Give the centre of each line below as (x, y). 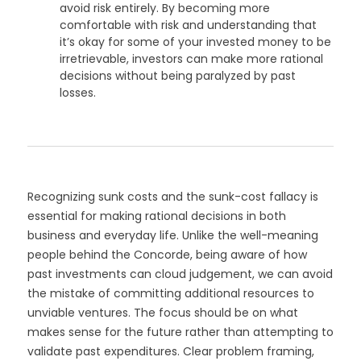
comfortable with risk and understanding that (188, 25)
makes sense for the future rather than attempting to (180, 332)
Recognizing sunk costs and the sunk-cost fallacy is (172, 197)
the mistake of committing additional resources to (170, 294)
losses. (77, 93)
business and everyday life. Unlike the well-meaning (172, 236)
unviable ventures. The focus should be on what (162, 313)
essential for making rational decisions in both (156, 216)
